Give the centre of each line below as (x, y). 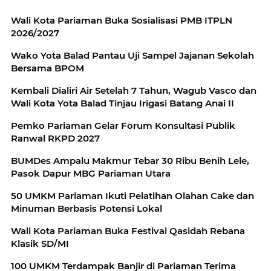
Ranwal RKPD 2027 (55, 139)
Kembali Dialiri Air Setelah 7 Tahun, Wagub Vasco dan (134, 91)
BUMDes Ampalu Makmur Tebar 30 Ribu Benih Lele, (130, 161)
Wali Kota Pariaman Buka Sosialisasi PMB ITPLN (122, 21)
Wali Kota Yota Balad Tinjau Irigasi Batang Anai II (122, 103)
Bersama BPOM (47, 68)
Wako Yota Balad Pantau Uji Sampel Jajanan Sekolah (132, 56)
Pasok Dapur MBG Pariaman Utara (91, 174)
